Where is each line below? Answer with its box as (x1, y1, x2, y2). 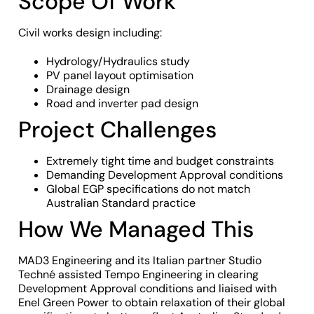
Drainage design (46, 81, 130, 97)
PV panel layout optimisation (46, 67, 193, 83)
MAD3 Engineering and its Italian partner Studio (18, 252, 261, 268)
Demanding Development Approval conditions (46, 167, 283, 182)
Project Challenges (18, 114, 217, 144)
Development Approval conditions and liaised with (18, 280, 277, 296)
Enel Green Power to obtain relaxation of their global (18, 294, 285, 310)
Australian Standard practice (46, 195, 196, 210)
